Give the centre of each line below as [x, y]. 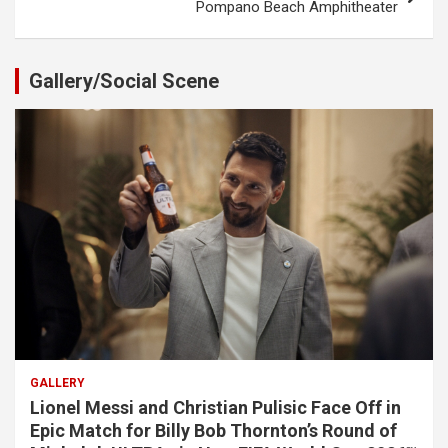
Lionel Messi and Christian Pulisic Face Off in [215, 407]
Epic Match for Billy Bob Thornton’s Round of [213, 430]
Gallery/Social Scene [124, 81]
